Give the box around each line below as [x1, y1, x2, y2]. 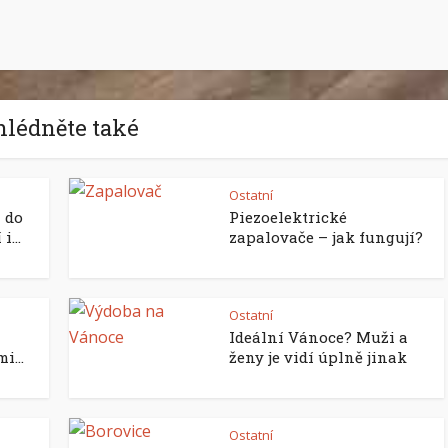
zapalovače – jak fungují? [229, 227, 423, 247]
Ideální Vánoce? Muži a [229, 327, 408, 347]
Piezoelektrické [229, 207, 347, 227]
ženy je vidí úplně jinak [229, 347, 407, 367]
